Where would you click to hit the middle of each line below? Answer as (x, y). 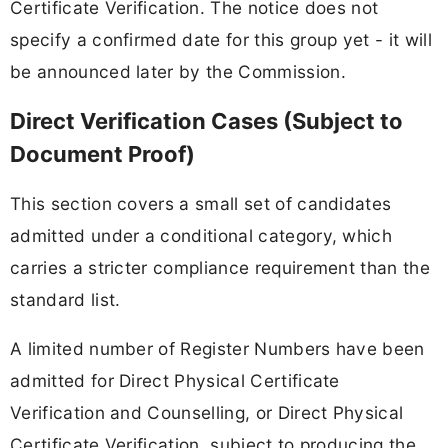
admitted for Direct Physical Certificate (175, 381)
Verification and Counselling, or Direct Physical (207, 413)
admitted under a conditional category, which (201, 236)
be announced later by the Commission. (178, 71)
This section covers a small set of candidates (201, 204)
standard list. (65, 300)
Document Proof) (102, 153)
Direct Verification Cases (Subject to (206, 120)
